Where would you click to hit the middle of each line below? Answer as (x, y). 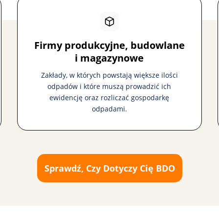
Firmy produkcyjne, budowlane (109, 45)
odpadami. (109, 109)
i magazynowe (109, 58)
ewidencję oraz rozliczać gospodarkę (109, 98)
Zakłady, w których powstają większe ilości (109, 75)
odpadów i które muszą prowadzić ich (109, 86)
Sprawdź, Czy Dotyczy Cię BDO (109, 168)
